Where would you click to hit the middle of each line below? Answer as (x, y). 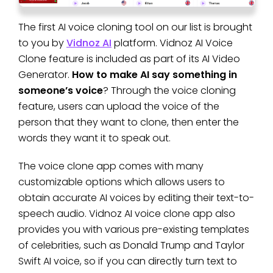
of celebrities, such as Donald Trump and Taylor (131, 245)
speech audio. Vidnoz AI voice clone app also (127, 213)
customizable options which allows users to (122, 182)
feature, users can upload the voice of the (119, 106)
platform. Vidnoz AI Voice (172, 43)
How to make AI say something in (154, 74)
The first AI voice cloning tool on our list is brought (135, 27)
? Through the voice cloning (169, 90)
